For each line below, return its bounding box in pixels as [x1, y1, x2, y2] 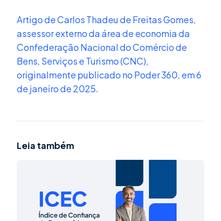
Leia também [17, 140, 74, 151]
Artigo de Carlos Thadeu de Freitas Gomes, [17, 13, 196, 25]
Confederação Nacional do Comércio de [17, 41, 187, 53]
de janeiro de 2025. [17, 82, 98, 94]
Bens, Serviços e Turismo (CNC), [17, 55, 148, 67]
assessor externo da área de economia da [17, 27, 190, 39]
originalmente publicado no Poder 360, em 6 [17, 69, 201, 80]
